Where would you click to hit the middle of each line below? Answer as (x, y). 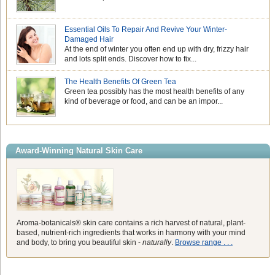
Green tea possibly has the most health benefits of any (155, 91)
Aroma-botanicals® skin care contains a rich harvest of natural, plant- (131, 223)
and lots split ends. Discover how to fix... (131, 59)
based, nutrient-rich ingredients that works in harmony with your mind (131, 233)
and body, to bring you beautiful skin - (79, 243)
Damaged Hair (89, 39)
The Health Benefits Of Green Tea (121, 81)
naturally (157, 243)
